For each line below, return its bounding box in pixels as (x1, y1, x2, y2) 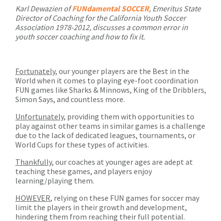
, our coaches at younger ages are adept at (52, 157, 193, 167)
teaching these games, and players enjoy (15, 166, 152, 177)
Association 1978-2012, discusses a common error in (15, 22, 188, 33)
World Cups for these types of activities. (15, 140, 152, 150)
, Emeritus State (149, 3, 201, 14)
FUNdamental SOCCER (72, 3, 149, 14)
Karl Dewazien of (15, 3, 72, 14)
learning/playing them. (15, 176, 94, 186)
